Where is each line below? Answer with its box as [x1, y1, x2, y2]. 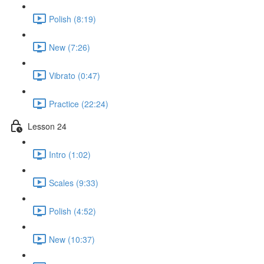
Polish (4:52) [49, 204, 96, 217]
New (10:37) [49, 233, 95, 245]
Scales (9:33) [49, 176, 98, 189]
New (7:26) [49, 41, 90, 53]
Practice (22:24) [49, 97, 108, 110]
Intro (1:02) [49, 148, 91, 160]
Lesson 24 [28, 120, 67, 132]
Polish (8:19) [49, 12, 96, 25]
